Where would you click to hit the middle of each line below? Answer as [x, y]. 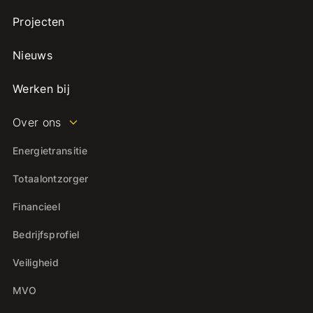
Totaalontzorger [50, 179]
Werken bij [41, 89]
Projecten [38, 22]
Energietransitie [50, 151]
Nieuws [32, 56]
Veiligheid [36, 263]
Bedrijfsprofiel [46, 235]
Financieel [36, 207]
